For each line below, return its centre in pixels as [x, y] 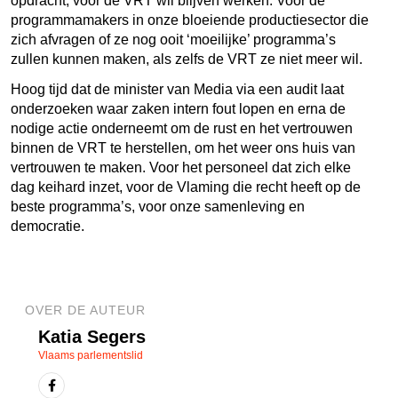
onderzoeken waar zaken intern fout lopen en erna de [178, 108]
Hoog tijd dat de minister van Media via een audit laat [177, 89]
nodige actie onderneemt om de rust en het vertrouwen [182, 128]
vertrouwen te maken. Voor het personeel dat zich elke [181, 167]
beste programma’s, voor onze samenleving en [158, 206]
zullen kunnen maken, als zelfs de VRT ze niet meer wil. [187, 59]
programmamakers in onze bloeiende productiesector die [190, 20]
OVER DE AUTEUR [85, 310]
